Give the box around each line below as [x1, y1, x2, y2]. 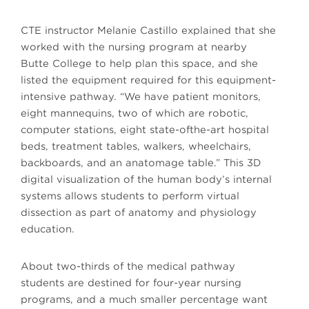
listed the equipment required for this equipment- [21, 74, 276, 86]
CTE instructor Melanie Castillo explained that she [21, 25, 276, 37]
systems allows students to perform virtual [21, 190, 239, 202]
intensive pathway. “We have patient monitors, [21, 91, 261, 103]
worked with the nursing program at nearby [21, 41, 247, 53]
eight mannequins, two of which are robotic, [21, 108, 248, 119]
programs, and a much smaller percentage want [21, 294, 268, 306]
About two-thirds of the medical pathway [21, 261, 235, 272]
